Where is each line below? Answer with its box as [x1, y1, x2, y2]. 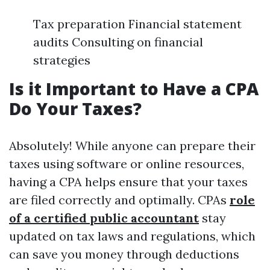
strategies [33, 52, 90, 67]
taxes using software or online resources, [9, 156, 244, 171]
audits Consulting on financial [33, 34, 203, 49]
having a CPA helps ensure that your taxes [9, 174, 248, 189]
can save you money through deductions [9, 246, 239, 262]
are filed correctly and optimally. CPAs [9, 192, 230, 207]
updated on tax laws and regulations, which [9, 228, 256, 243]
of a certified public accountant [9, 210, 199, 225]
